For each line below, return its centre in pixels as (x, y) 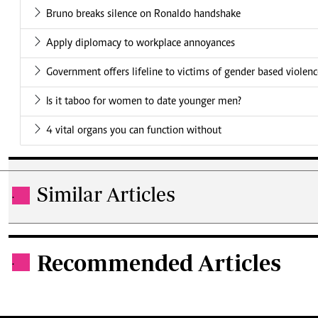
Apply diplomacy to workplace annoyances (141, 44)
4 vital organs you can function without (134, 131)
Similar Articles (106, 194)
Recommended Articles (159, 263)
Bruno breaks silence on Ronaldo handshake (143, 15)
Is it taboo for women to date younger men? (144, 102)
